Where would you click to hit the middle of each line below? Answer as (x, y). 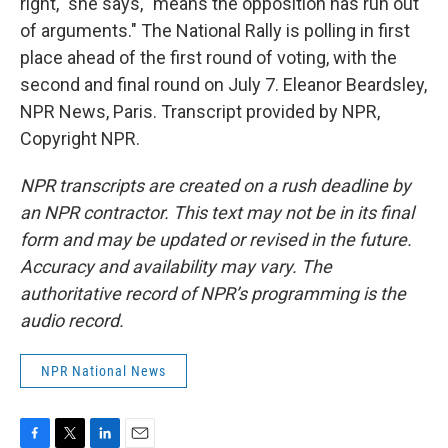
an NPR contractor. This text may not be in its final (217, 212)
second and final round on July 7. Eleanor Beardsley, (223, 84)
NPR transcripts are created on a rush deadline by (215, 185)
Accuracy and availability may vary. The (176, 266)
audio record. (72, 320)
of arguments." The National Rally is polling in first (215, 30)
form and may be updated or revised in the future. (216, 239)
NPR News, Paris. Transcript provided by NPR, (200, 111)
